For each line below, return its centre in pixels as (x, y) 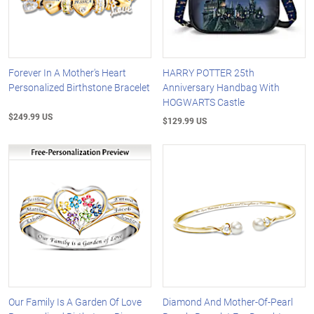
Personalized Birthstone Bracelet (79, 88)
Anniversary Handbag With (221, 88)
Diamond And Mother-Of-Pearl (228, 301)
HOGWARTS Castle (204, 102)
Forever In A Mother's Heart (67, 73)
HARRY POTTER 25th (209, 73)
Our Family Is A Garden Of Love (75, 301)
